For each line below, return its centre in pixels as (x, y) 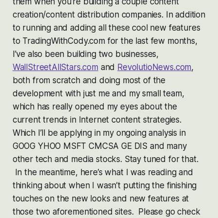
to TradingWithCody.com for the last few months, (105, 41)
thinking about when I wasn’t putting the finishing (105, 185)
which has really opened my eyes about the (95, 106)
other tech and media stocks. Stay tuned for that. (105, 159)
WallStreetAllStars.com (55, 67)
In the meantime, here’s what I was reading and (103, 172)
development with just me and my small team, (98, 93)
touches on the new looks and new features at (101, 198)
